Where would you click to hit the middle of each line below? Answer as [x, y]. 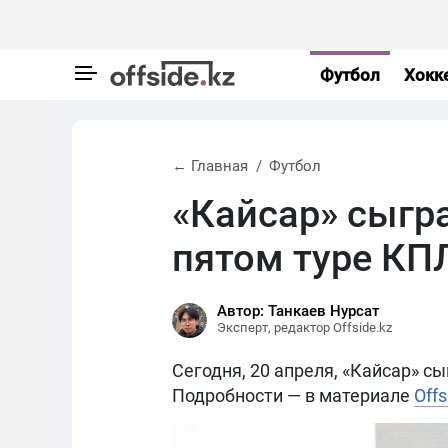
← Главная [210, 166]
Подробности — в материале [293, 395]
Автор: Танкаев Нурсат [298, 311]
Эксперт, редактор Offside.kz [304, 327]
